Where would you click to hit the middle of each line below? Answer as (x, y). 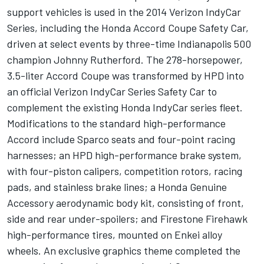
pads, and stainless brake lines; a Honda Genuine (117, 187)
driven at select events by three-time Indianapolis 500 (129, 44)
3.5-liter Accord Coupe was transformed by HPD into (126, 76)
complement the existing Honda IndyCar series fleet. (125, 108)
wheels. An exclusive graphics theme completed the (124, 251)
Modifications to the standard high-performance (116, 123)
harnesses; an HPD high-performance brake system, (124, 155)
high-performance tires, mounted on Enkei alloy (115, 235)
